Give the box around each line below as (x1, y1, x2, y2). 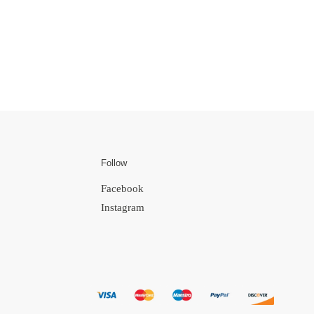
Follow (101, 158, 128, 169)
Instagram (101, 202, 145, 214)
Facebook (101, 183, 147, 195)
